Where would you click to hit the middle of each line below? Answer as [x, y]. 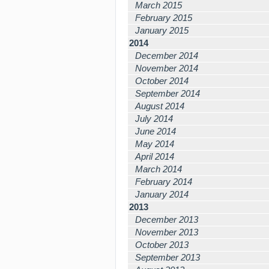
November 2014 [167, 68]
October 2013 [162, 245]
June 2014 [156, 131]
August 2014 [160, 106]
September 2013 [168, 257]
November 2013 [167, 232]
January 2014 [162, 194]
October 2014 [162, 81]
